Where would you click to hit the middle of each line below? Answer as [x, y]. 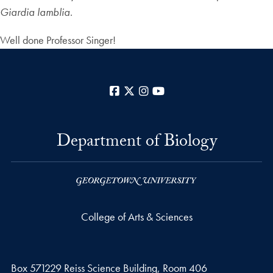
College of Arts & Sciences [136, 216]
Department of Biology [136, 143]
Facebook [143, 91]
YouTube [183, 91]
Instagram [171, 91]
